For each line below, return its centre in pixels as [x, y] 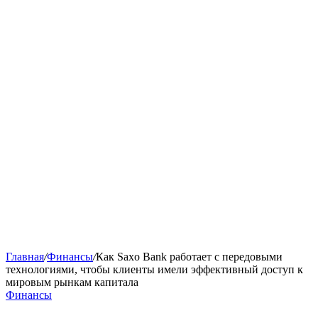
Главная [25, 257]
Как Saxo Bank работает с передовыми [189, 257]
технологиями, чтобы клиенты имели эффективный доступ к [154, 270]
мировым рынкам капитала [72, 283]
